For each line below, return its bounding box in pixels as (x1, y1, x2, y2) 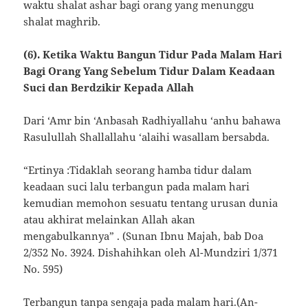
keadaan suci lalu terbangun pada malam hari (23, 179, 250, 194)
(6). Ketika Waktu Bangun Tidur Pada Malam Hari (23, 47, 283, 62)
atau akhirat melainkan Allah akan (23, 212, 196, 227)
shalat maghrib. (23, 14, 101, 29)
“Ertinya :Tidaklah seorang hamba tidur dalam (23, 163, 252, 177)
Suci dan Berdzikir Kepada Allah (23, 80, 195, 95)
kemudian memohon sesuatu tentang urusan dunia (23, 196, 278, 210)
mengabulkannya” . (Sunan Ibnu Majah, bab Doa (23, 229, 264, 243)
